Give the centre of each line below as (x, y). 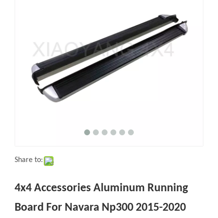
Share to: (34, 136)
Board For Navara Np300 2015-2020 (105, 183)
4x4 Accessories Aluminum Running (106, 164)
